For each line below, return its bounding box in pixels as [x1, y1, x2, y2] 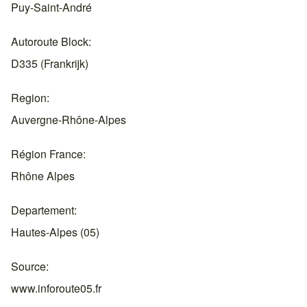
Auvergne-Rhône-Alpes [11, 112, 126, 128]
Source [11, 258, 46, 275]
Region [11, 90, 47, 106]
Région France [11, 146, 83, 162]
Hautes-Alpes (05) [11, 224, 99, 241]
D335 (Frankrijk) [11, 56, 88, 72]
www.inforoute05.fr [11, 280, 101, 297]
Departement [11, 202, 74, 219]
